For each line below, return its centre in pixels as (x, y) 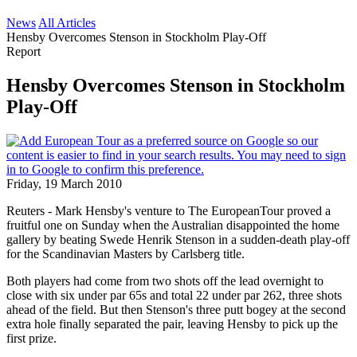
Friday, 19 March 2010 (64, 183)
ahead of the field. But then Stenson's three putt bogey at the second (176, 309)
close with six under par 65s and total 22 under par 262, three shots (174, 295)
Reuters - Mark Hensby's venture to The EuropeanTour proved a (169, 210)
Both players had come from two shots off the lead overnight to (165, 280)
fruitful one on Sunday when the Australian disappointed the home (173, 225)
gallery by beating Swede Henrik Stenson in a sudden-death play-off (178, 239)
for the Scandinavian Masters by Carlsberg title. (126, 253)
